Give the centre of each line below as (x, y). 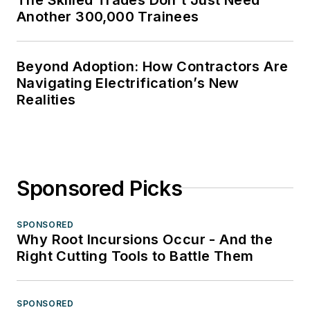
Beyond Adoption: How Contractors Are (153, 66)
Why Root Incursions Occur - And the (145, 239)
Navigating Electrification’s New (128, 83)
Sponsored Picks (100, 188)
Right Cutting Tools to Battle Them (135, 256)
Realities (46, 99)
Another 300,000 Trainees (108, 16)
